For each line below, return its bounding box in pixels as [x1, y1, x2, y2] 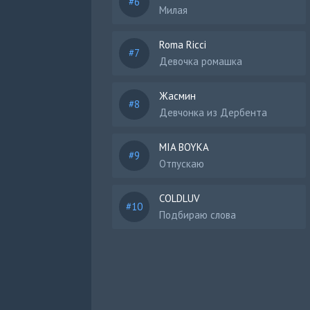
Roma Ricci [159, 38, 206, 51]
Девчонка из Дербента [159, 106, 267, 119]
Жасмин [159, 89, 196, 102]
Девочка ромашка [159, 55, 242, 68]
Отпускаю [159, 157, 204, 170]
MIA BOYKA [159, 140, 209, 154]
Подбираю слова [159, 208, 236, 221]
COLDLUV [159, 192, 200, 205]
